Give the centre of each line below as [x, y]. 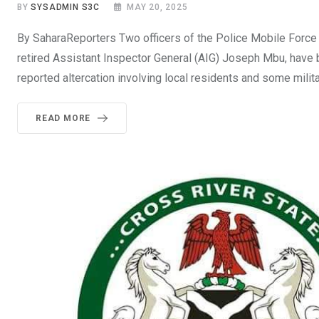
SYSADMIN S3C [66, 7]
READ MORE [63, 119]
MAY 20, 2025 [157, 7]
